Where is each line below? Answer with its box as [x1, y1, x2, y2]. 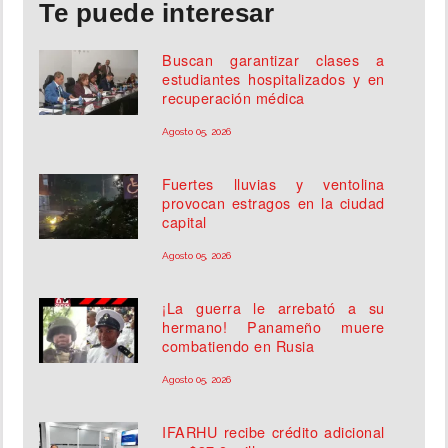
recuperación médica [162, 87, 305, 109]
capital [162, 211, 207, 233]
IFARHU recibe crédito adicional [162, 421, 385, 443]
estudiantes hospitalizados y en [162, 68, 385, 90]
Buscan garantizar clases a [162, 49, 385, 71]
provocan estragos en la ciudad [162, 192, 385, 214]
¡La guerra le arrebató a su [162, 297, 385, 319]
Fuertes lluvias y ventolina [162, 173, 385, 195]
